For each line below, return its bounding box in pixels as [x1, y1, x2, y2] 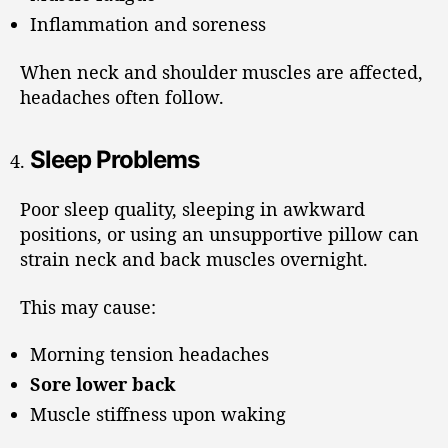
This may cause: [20, 294, 156, 319]
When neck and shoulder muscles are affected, [20, 59, 423, 84]
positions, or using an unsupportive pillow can [20, 222, 419, 246]
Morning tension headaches [30, 342, 269, 366]
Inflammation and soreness [30, 12, 266, 36]
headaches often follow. [20, 84, 224, 109]
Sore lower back [30, 372, 175, 396]
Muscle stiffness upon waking [30, 402, 286, 426]
